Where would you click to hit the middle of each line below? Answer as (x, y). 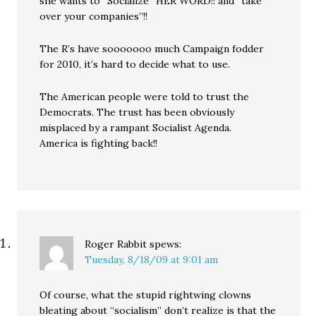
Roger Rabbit (116, 244)
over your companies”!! (94, 16)
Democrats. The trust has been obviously (137, 112)
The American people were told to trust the (145, 97)
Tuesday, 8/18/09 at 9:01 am (152, 260)
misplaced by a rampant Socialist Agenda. (136, 128)
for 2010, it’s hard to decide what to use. (135, 64)
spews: (166, 244)
